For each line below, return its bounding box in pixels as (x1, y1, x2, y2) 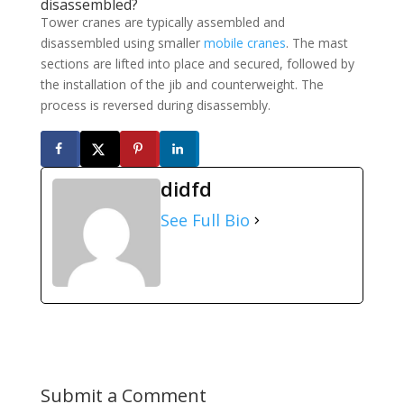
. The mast (285, 34, 348, 52)
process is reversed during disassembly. (40, 96, 271, 115)
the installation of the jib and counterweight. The (40, 76, 324, 94)
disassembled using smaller (40, 34, 204, 52)
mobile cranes (203, 34, 286, 52)
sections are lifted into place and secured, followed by (40, 55, 354, 73)
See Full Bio (160, 209, 250, 232)
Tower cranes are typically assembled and (40, 14, 285, 32)
